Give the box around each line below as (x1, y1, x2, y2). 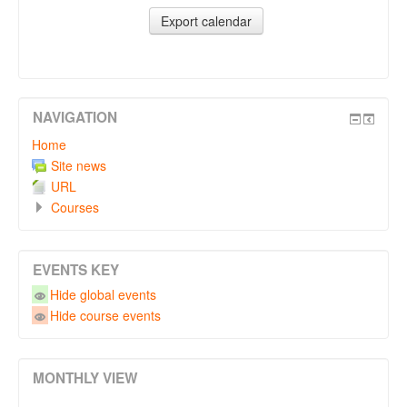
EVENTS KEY (33, 260, 119, 280)
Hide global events (50, 285, 157, 303)
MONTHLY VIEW (33, 367, 138, 388)
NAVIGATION (33, 107, 117, 127)
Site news (51, 156, 106, 174)
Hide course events (50, 305, 162, 324)
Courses (51, 198, 99, 216)
